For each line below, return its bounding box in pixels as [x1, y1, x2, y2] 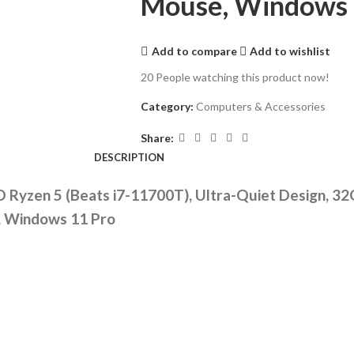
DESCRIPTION [93, 151, 164, 164]
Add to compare [151, 43, 237, 58]
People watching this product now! [155, 70, 330, 84]
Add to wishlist [250, 43, 331, 58]
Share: [140, 130, 174, 145]
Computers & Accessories [195, 100, 326, 113]
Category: [140, 100, 194, 113]
